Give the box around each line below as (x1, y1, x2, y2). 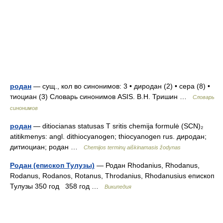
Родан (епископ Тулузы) (10, 161, 95, 169)
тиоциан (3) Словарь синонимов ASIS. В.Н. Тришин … (10, 93, 193, 101)
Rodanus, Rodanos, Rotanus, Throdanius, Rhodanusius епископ (10, 172, 215, 180)
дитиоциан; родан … (10, 143, 84, 151)
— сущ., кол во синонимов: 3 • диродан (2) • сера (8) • (31, 82, 210, 90)
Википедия (105, 184, 131, 190)
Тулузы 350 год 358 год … (10, 182, 105, 190)
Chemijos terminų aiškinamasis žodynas (84, 144, 181, 150)
